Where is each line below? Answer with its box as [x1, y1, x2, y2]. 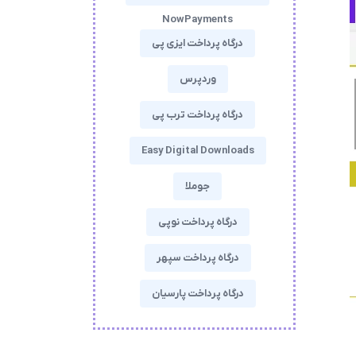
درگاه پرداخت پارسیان [151, 287, 244, 300]
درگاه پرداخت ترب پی [152, 108, 243, 122]
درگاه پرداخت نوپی [157, 215, 238, 229]
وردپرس [179, 72, 216, 86]
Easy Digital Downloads [141, 144, 254, 157]
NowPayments [162, 13, 233, 26]
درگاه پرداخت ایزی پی [152, 37, 243, 50]
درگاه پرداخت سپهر [156, 251, 239, 265]
